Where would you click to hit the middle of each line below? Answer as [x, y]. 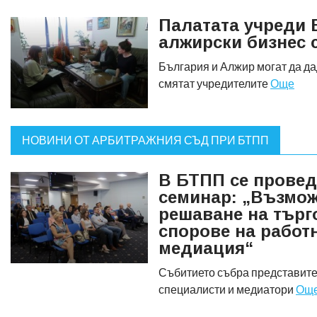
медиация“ [206, 248]
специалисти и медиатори [227, 289]
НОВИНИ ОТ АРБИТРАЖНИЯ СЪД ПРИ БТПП [145, 139]
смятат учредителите [214, 83]
